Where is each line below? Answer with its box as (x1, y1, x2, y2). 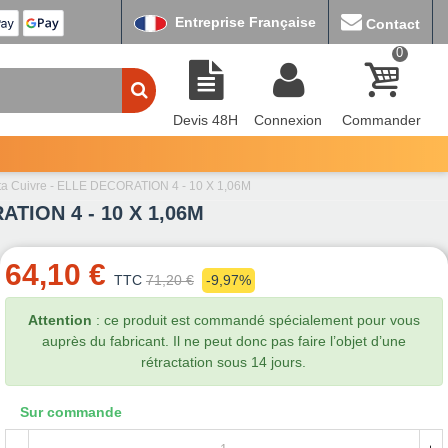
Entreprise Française (167, 14, 316, 30)
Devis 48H (173, 111, 238, 128)
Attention (27, 312, 92, 328)
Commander (342, 111, 421, 128)
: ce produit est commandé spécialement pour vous (91, 312, 420, 328)
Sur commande (19, 404, 122, 420)
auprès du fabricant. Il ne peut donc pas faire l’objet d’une (41, 333, 406, 349)
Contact (362, 16, 420, 32)
